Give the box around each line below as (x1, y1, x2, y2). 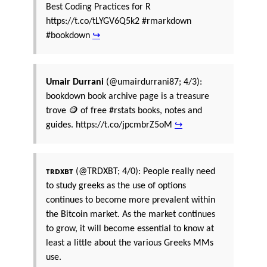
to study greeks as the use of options (46, 181, 186, 191)
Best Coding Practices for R (46, 2, 151, 13)
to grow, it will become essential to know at (46, 224, 214, 234)
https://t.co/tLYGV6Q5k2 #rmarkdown (46, 17, 191, 27)
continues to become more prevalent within (46, 195, 215, 206)
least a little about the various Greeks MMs (46, 238, 213, 249)
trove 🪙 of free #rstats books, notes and (46, 106, 202, 116)
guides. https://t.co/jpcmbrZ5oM (46, 120, 175, 131)
